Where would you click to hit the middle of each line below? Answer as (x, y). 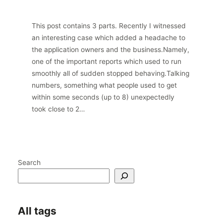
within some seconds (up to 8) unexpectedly (103, 97)
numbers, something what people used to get (104, 85)
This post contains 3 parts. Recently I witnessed (109, 26)
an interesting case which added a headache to (108, 37)
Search (29, 162)
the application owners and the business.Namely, (110, 49)
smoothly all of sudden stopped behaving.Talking (110, 73)
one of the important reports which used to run (106, 61)
